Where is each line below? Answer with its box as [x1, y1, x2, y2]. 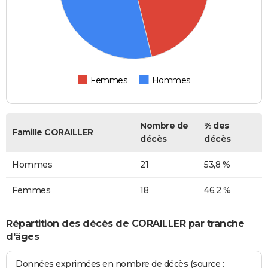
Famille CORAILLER [12, 127, 93, 138]
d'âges [6, 230, 39, 242]
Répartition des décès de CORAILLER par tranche [6, 217, 244, 229]
